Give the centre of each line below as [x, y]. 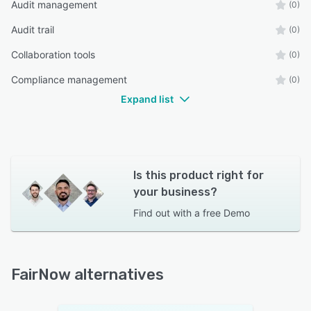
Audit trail [33, 29]
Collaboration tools [53, 54]
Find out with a [166, 212]
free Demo [226, 212]
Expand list [147, 99]
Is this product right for [198, 175]
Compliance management [69, 79]
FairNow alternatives [87, 274]
